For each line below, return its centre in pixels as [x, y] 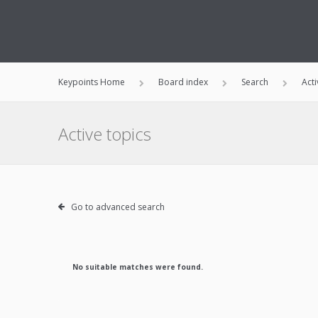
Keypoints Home [92, 82]
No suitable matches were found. [138, 267]
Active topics [105, 134]
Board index [183, 82]
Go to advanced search [117, 207]
